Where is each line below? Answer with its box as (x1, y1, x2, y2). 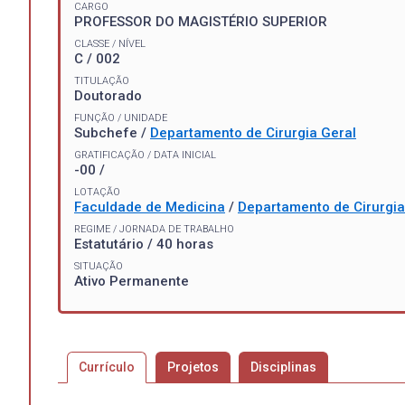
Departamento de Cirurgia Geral (150, 124, 356, 141)
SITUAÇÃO (74, 259, 123, 272)
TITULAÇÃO (74, 74, 129, 87)
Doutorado (74, 87, 142, 104)
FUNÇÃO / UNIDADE (74, 111, 167, 124)
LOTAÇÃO (74, 185, 120, 198)
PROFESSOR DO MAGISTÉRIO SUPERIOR (74, 13, 327, 30)
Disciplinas (250, 359, 317, 374)
